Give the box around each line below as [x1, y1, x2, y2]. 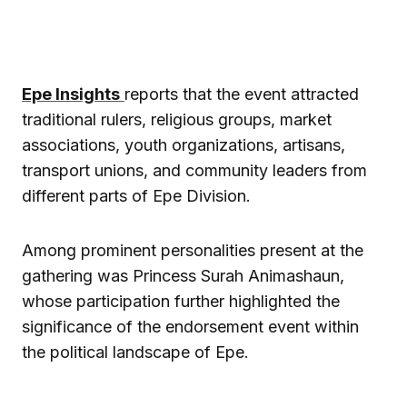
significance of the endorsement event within [22, 317, 359, 337]
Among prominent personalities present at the [22, 241, 363, 261]
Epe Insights [22, 84, 120, 104]
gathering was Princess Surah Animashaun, [22, 266, 344, 286]
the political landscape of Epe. [22, 342, 249, 362]
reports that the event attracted [124, 84, 359, 104]
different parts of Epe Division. [22, 186, 251, 206]
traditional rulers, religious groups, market [22, 110, 332, 130]
